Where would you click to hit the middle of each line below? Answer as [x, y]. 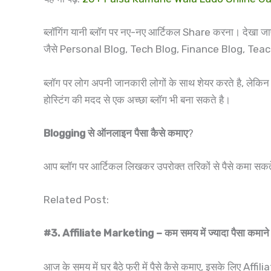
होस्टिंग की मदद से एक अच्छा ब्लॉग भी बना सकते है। [137, 100]
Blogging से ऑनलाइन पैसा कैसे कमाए [116, 133]
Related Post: [76, 200]
